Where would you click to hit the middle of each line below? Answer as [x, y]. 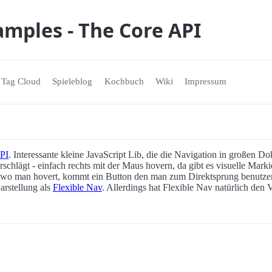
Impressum [205, 82]
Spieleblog [73, 82]
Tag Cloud [21, 82]
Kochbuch [124, 82]
